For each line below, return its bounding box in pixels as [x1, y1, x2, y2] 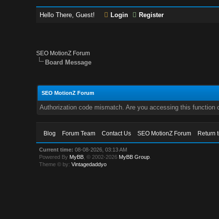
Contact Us [102, 130, 131, 137]
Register [139, 11, 164, 19]
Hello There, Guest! [40, 11, 97, 19]
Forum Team [62, 130, 96, 137]
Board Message [45, 59, 92, 66]
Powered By [39, 154, 70, 160]
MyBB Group [119, 154, 150, 160]
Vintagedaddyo [71, 161, 107, 167]
